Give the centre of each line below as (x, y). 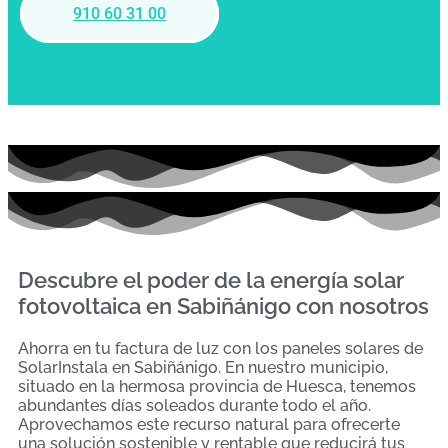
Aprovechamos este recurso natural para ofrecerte (209, 425)
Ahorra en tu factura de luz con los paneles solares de (220, 349)
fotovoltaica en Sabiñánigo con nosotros (223, 306)
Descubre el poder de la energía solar (211, 280)
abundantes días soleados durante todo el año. (194, 406)
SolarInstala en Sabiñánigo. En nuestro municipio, (203, 368)
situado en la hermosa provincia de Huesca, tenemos (217, 387)
